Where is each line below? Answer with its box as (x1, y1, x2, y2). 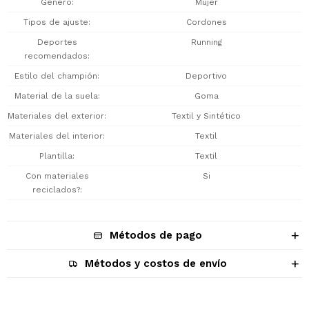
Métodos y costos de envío (85, 257, 227, 270)
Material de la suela (14, 91, 98, 101)
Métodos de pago (110, 229, 202, 241)
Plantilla (39, 151, 72, 161)
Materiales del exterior (8, 111, 104, 121)
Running (190, 37, 222, 47)
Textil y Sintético (172, 111, 241, 121)
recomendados (24, 51, 88, 61)
